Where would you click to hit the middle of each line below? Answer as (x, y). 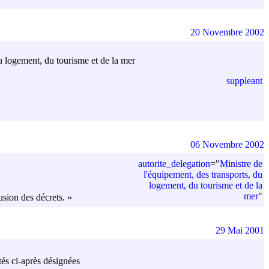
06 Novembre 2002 (227, 144)
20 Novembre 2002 (227, 32)
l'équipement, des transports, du (203, 174)
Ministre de (241, 163)
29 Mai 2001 (240, 230)
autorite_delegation (174, 163)
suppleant (244, 80)
